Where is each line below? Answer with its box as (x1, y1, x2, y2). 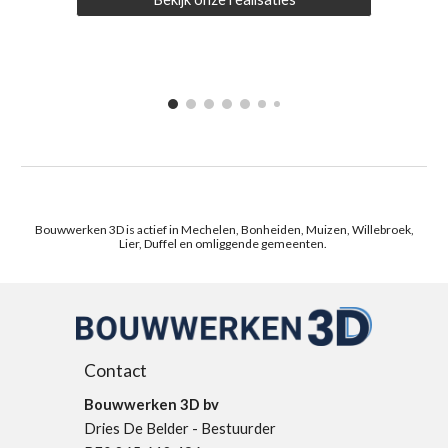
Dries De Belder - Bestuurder (84, 420, 277, 438)
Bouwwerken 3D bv (84, 396, 220, 414)
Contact (84, 360, 148, 382)
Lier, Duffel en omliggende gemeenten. (119, 236, 329, 251)
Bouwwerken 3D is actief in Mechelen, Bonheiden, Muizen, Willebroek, (34, 222, 414, 237)
